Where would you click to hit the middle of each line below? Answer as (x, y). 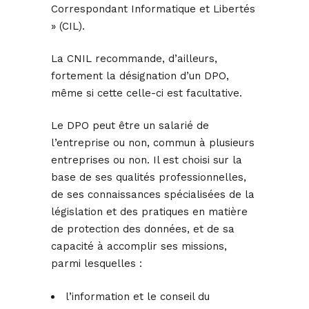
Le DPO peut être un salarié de (130, 126)
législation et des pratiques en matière (149, 212)
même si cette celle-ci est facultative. (147, 93)
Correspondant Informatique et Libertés (153, 9)
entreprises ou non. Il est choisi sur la (147, 160)
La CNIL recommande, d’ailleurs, (134, 59)
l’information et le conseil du (138, 297)
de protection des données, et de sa (143, 229)
